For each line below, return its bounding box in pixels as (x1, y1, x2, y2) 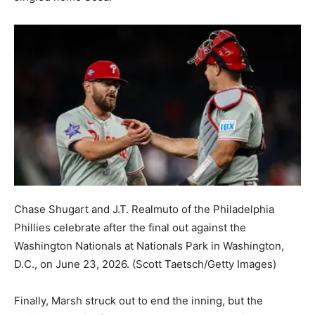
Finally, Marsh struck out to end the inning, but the (14, 293, 263, 307)
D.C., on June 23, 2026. (14, 257, 129, 271)
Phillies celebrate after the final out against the (14, 220, 246, 234)
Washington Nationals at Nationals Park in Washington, (14, 238, 284, 252)
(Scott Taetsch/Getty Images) (132, 257, 276, 271)
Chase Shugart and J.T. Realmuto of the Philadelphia (14, 202, 274, 216)
